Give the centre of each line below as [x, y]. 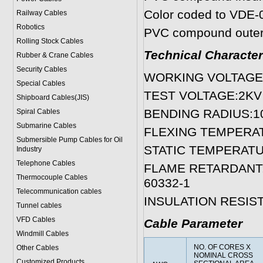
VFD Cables [36, 220]
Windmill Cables [42, 234]
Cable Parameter [193, 224]
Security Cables [41, 69]
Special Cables [41, 83]
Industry [29, 149]
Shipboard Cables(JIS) [53, 97]
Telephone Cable [44, 163]
